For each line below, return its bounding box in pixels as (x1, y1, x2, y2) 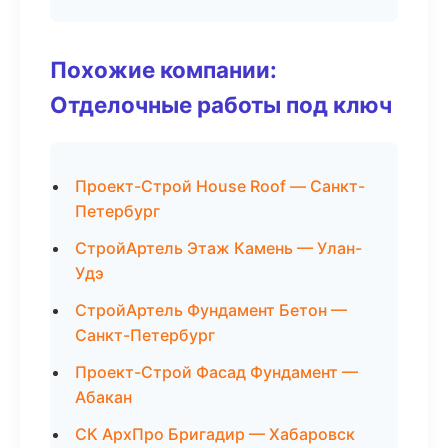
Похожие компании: (50, 56, 277, 83)
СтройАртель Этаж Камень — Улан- (75, 238, 362, 258)
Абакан (75, 387, 132, 407)
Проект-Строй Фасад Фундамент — (75, 362, 358, 382)
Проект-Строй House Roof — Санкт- (75, 176, 365, 196)
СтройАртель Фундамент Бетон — (75, 300, 347, 320)
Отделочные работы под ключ (50, 91, 392, 118)
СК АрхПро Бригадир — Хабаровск (75, 424, 355, 444)
